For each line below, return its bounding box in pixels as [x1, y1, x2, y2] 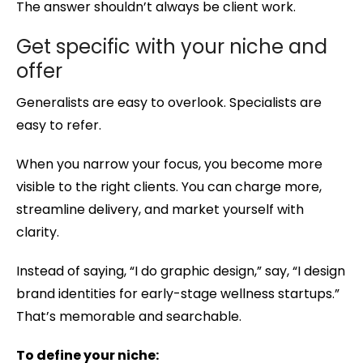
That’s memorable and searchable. [16, 307, 241, 327]
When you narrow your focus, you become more [16, 155, 322, 174]
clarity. [16, 223, 59, 242]
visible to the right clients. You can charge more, [16, 177, 322, 197]
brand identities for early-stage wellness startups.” [16, 284, 340, 304]
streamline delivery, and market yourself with [16, 200, 304, 220]
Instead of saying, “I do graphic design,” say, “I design [16, 262, 345, 281]
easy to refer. [16, 116, 101, 135]
